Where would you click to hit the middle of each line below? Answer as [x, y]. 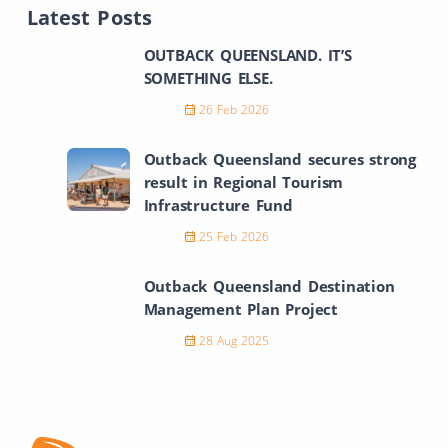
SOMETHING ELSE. [208, 78]
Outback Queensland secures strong [279, 159]
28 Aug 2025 [234, 341]
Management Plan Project [240, 309]
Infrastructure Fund [218, 205]
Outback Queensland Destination [269, 286]
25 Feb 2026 [234, 237]
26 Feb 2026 [234, 110]
